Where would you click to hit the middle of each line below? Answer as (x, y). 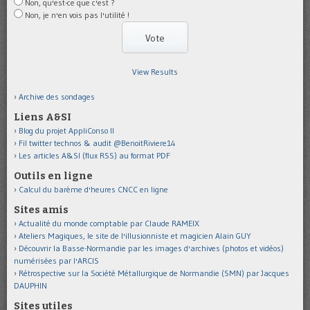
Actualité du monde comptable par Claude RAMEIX (109, 224)
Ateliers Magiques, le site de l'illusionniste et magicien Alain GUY (135, 236)
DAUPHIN (30, 286)
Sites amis (41, 210)
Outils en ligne (53, 176)
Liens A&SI (43, 118)
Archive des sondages (57, 97)
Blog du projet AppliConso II (66, 131)
